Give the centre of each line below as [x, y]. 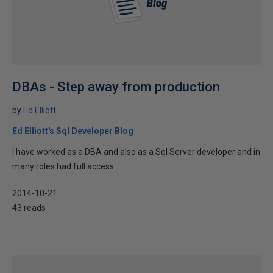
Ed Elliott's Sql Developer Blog [73, 131]
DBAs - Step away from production [116, 87]
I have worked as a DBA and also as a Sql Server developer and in [136, 152]
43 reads [29, 208]
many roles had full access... [66, 166]
